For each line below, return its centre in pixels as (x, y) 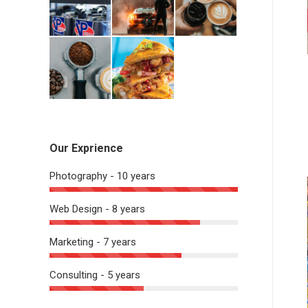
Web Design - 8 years (97, 209)
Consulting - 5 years (95, 275)
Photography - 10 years (102, 176)
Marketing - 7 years (93, 242)
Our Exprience (86, 148)
